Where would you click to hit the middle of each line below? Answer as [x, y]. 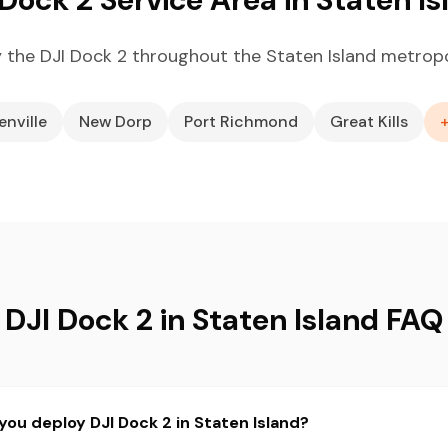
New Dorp [115, 121]
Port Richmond [241, 121]
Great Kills [369, 121]
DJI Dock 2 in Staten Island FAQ [224, 319]
